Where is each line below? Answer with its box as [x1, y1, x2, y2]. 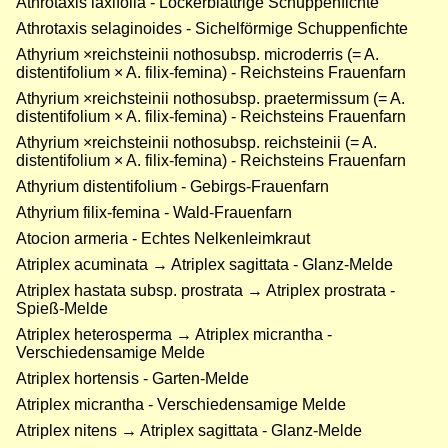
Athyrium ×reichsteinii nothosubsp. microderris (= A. [16, 46, 379, 64]
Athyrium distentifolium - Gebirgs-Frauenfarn [16, 178, 329, 196]
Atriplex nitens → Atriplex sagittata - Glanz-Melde [16, 422, 362, 440]
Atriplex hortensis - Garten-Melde [16, 370, 249, 388]
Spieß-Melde [16, 300, 108, 318]
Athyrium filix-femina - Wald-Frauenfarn [16, 204, 292, 222]
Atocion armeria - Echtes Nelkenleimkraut [16, 230, 310, 248]
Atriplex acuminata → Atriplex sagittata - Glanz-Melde [16, 256, 393, 274]
